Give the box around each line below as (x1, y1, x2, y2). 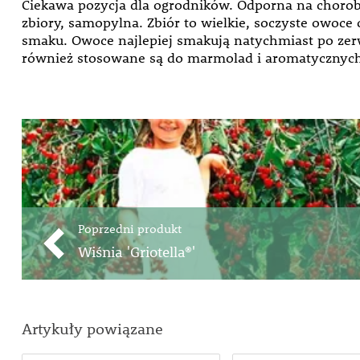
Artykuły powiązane (21, 319, 163, 338)
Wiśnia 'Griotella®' (77, 243, 195, 261)
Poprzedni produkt (77, 220, 182, 236)
